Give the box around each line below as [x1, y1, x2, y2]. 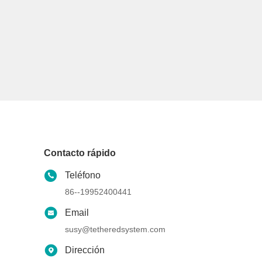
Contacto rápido [44, 147, 116, 158]
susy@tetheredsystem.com [65, 224, 166, 234]
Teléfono [65, 170, 101, 180]
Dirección [65, 244, 105, 255]
